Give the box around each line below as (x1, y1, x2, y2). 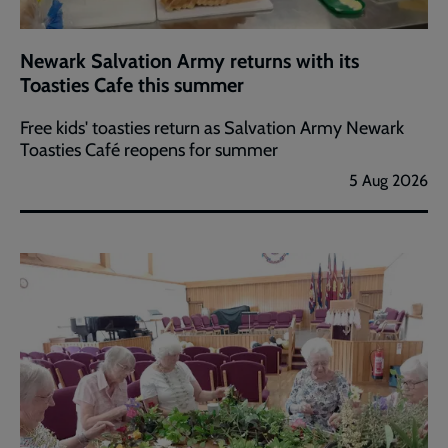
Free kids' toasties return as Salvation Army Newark (20, 116, 404, 139)
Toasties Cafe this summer (20, 72, 244, 97)
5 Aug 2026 (349, 170, 428, 190)
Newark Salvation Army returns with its (20, 48, 359, 73)
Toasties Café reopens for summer (20, 138, 278, 161)
